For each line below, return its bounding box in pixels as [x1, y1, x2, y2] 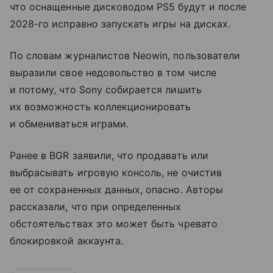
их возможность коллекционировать [10, 100, 191, 113]
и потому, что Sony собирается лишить [10, 83, 202, 96]
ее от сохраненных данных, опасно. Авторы [10, 183, 223, 196]
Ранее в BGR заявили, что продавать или [10, 149, 208, 161]
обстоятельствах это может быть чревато [10, 217, 218, 230]
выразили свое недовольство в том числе [10, 66, 216, 79]
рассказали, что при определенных [10, 200, 182, 213]
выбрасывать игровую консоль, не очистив [10, 166, 222, 179]
